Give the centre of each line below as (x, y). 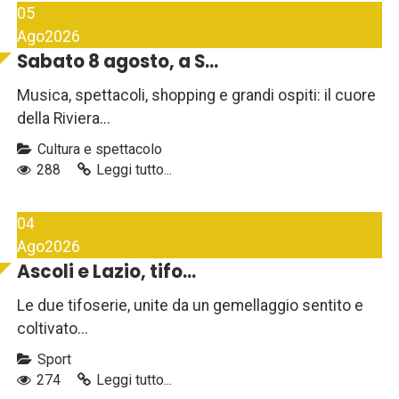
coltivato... (53, 329)
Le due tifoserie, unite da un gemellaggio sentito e (190, 306)
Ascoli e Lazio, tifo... (106, 272)
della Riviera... (64, 119)
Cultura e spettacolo (98, 150)
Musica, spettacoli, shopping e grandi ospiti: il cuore (196, 96)
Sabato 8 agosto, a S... (118, 62)
